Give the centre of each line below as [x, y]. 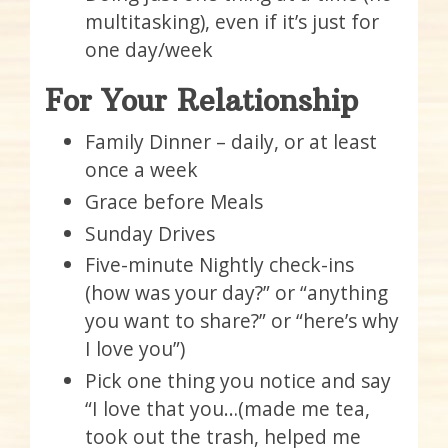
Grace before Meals [174, 201]
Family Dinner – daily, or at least [231, 141]
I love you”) [135, 349]
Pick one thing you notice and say [238, 381]
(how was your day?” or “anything [236, 293]
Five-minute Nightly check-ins [219, 265]
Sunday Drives [150, 233]
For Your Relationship [201, 101]
